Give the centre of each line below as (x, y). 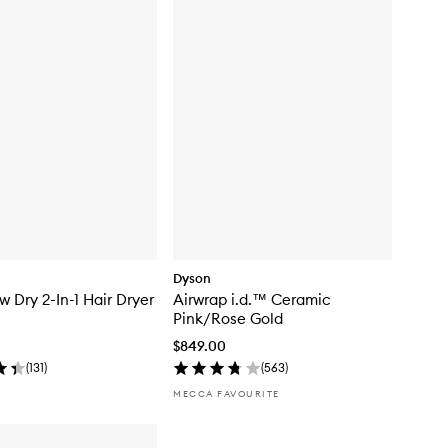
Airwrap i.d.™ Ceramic (251, 299)
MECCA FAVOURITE (226, 393)
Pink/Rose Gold (228, 318)
